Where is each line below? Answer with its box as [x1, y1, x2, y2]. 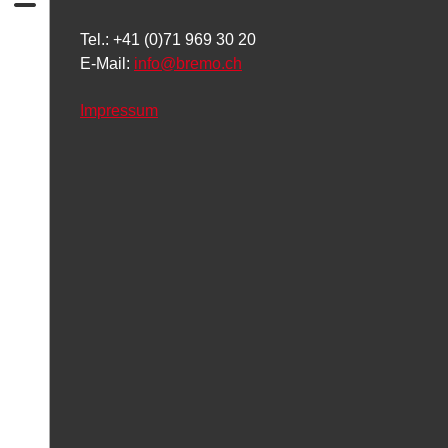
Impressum [80, 101, 158, 119]
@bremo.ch [160, 55, 242, 73]
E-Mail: [80, 55, 134, 73]
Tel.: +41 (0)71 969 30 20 [80, 31, 256, 49]
